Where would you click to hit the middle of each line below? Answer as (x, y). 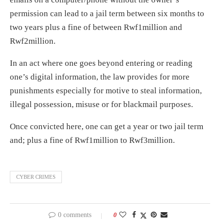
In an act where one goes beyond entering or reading (101, 63)
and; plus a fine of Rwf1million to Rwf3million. (92, 140)
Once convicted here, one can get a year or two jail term (107, 126)
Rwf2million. (33, 41)
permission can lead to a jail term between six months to (107, 13)
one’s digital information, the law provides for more (100, 77)
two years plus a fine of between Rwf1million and (96, 27)
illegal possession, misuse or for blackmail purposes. (101, 104)
